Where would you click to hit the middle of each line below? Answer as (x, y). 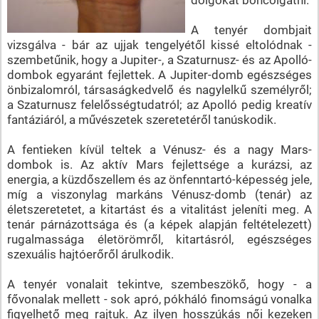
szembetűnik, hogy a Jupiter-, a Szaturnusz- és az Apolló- (159, 59)
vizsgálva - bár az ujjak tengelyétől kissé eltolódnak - (159, 45)
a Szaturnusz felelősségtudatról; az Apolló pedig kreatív (159, 104)
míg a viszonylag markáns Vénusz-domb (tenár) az (159, 194)
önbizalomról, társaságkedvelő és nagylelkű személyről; (159, 89)
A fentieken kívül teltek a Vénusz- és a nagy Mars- (159, 149)
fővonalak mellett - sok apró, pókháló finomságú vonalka (159, 299)
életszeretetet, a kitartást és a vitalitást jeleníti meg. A (159, 209)
